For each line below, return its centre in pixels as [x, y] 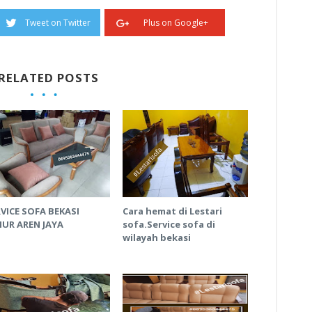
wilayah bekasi [157, 237]
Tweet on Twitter [58, 22]
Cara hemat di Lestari [173, 211]
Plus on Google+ [176, 22]
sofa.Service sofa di [169, 224]
